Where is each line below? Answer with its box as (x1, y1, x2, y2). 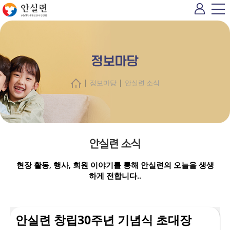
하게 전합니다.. (89, 170, 141, 181)
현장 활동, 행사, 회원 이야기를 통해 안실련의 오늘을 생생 (16, 160, 214, 170)
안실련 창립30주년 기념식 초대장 (15, 212, 191, 228)
